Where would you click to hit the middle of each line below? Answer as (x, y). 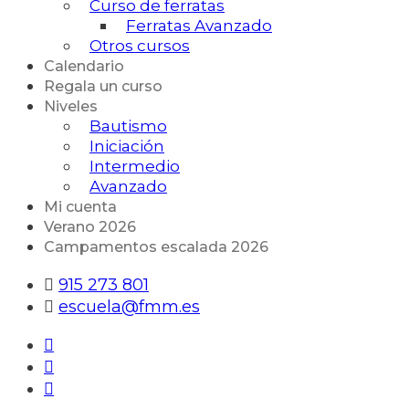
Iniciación (127, 147)
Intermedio (135, 167)
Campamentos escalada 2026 (156, 247)
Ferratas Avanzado (199, 26)
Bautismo (128, 126)
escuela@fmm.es (129, 307)
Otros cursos (140, 46)
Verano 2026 (90, 227)
